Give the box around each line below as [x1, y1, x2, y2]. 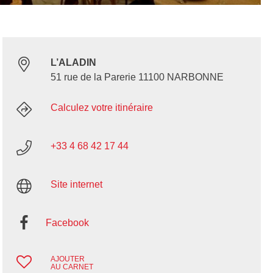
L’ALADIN [50, 57, 96, 68]
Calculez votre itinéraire [50, 102, 153, 113]
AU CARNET [50, 263, 93, 272]
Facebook [45, 218, 89, 229]
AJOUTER [50, 255, 85, 264]
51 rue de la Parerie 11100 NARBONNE [50, 72, 224, 83]
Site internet [50, 179, 102, 190]
